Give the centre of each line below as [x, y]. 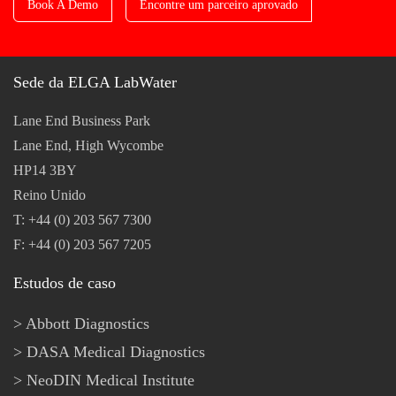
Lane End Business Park [82, 120]
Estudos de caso [65, 282]
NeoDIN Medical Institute [110, 380]
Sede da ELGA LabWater [95, 82]
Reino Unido [49, 194]
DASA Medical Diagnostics [116, 351]
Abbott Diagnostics [88, 323]
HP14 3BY [45, 170]
